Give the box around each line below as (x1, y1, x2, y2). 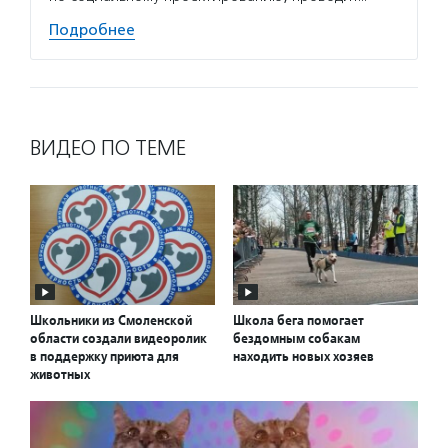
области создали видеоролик (30, 329, 207, 348)
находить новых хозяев (233, 347, 374, 366)
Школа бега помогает (233, 311, 364, 330)
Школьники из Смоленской (30, 311, 192, 330)
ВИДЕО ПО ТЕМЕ (30, 134, 186, 161)
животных (30, 365, 90, 384)
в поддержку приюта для (30, 347, 179, 366)
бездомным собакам (233, 329, 360, 348)
